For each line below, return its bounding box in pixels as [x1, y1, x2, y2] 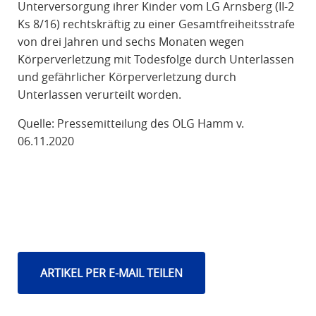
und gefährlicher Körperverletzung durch [17, 69, 236, 85]
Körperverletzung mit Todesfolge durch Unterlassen [17, 51, 294, 68]
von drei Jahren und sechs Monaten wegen [17, 34, 244, 50]
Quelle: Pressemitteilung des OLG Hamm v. [17, 116, 244, 132]
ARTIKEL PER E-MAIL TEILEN [39, 265, 183, 281]
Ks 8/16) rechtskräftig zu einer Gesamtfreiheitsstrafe [17, 16, 295, 32]
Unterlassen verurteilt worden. [17, 87, 181, 103]
